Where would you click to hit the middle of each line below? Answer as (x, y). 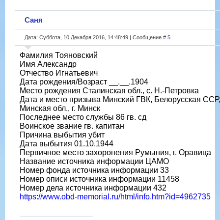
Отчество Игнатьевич (59, 73)
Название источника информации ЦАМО (94, 161)
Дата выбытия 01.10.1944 (67, 143)
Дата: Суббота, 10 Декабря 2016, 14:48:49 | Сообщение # (96, 37)
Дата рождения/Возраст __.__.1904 (84, 82)
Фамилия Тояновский (59, 55)
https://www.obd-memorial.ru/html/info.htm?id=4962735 (115, 196)
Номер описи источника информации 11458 (99, 179)
